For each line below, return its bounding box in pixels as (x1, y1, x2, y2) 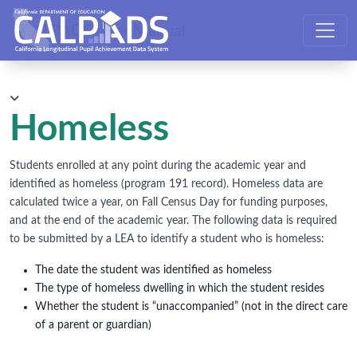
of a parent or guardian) (35, 320, 151, 331)
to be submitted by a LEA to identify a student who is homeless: (10, 233, 324, 245)
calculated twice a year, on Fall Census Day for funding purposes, (10, 197, 328, 208)
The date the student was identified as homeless (35, 265, 272, 276)
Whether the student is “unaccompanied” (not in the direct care (35, 301, 347, 312)
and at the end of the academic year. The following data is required (10, 215, 337, 226)
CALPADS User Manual (22, 22, 186, 38)
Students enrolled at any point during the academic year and (10, 160, 306, 171)
